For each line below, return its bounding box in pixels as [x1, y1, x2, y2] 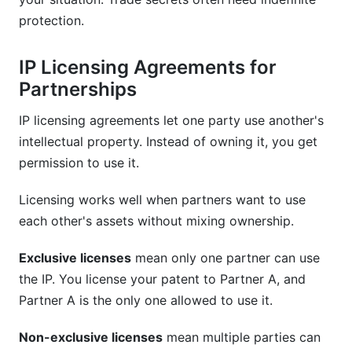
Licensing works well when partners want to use [19, 192, 306, 207]
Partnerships [19, 78, 137, 101]
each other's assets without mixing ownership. [19, 213, 294, 229]
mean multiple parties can [163, 329, 321, 345]
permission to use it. [19, 155, 139, 170]
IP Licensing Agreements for [19, 56, 277, 79]
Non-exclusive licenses [19, 329, 163, 345]
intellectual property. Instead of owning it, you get [19, 134, 317, 149]
